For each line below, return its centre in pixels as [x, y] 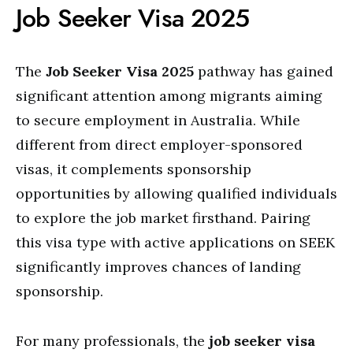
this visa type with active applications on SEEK [175, 242]
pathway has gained [264, 71]
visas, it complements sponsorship [134, 169]
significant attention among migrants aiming [169, 96]
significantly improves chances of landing [158, 267]
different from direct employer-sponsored [159, 145]
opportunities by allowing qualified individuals [176, 193]
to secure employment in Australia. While [158, 120]
